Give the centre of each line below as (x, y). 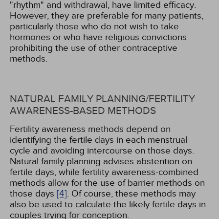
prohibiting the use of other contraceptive (94, 48)
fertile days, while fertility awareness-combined (104, 172)
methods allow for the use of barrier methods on (107, 183)
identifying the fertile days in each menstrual (99, 140)
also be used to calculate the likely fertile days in (108, 204)
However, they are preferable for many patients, (107, 16)
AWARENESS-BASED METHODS (83, 111)
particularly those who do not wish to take (94, 26)
